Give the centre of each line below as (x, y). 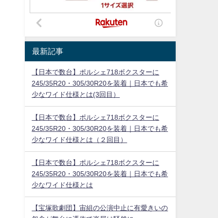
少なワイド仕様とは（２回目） (80, 140)
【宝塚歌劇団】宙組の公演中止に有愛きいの (100, 208)
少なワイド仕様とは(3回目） (76, 95)
